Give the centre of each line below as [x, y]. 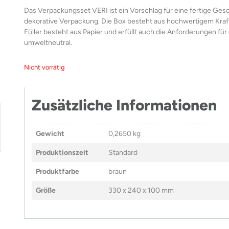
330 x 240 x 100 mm [141, 190]
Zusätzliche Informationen [124, 105]
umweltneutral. [48, 42]
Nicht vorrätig [44, 67]
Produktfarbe [58, 171]
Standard [123, 152]
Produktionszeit [62, 152]
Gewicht [50, 133]
